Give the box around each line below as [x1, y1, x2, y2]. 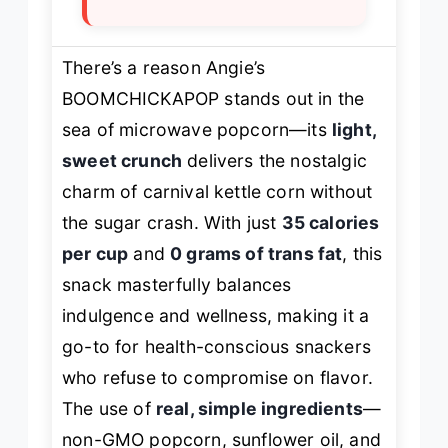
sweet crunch [62, 149, 183, 171]
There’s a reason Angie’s [62, 56, 266, 78]
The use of [62, 397, 156, 419]
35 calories [281, 211, 380, 233]
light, [331, 118, 376, 140]
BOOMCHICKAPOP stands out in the [62, 87, 365, 109]
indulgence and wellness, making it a [62, 304, 370, 326]
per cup [62, 242, 129, 264]
